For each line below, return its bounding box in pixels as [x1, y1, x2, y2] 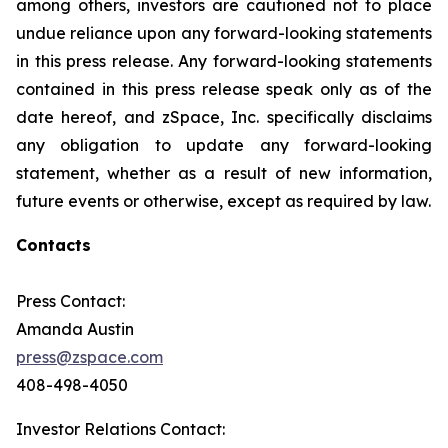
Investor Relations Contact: [16, 419, 225, 439]
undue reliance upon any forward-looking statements [16, 23, 432, 43]
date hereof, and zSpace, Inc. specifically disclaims [16, 107, 432, 127]
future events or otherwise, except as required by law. [16, 191, 431, 211]
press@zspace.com [16, 347, 163, 367]
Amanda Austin [16, 319, 134, 339]
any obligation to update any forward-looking [16, 135, 432, 155]
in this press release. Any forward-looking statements [16, 51, 432, 71]
